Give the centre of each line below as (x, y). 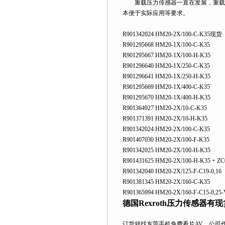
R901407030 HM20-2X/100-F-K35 (166, 140)
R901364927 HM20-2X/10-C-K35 (165, 108)
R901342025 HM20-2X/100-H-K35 (166, 150)
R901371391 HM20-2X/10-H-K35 (165, 119)
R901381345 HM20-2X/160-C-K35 (166, 182)
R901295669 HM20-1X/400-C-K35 (166, 87)
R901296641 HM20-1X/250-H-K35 (166, 76)
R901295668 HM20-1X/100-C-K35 (166, 45)
